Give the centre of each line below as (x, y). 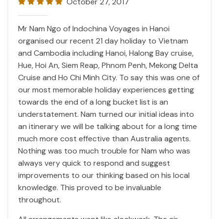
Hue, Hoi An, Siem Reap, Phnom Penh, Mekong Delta (108, 65)
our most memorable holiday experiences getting (106, 89)
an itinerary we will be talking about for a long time (108, 126)
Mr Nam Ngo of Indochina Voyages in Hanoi (94, 28)
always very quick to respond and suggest (94, 163)
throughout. (40, 199)
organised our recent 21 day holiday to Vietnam (103, 41)
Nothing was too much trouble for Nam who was (104, 151)
